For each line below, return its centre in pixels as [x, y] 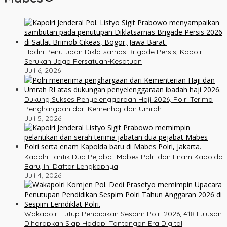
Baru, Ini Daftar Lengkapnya [71, 166]
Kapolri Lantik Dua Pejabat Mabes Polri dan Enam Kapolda [124, 156]
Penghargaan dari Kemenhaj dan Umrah [93, 109]
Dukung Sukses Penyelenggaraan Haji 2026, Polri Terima [119, 99]
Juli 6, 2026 [43, 70]
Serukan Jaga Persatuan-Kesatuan [83, 61]
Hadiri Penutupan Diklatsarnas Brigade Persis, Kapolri [114, 51]
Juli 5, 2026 [43, 118]
